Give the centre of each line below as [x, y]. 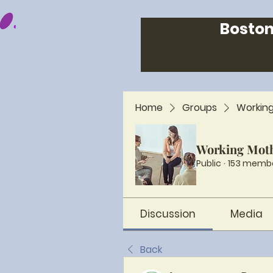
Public [209, 163]
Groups [200, 108]
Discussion [168, 214]
